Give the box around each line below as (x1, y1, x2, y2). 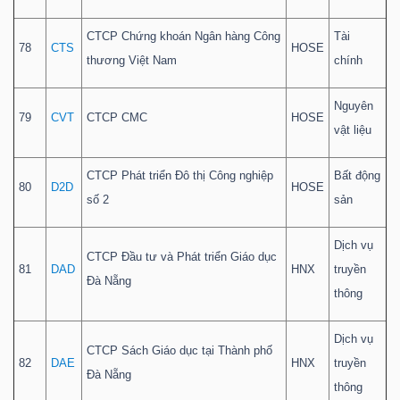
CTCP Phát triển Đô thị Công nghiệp (87, 169, 273, 183)
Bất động (334, 169, 380, 183)
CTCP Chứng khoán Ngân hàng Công (87, 29, 280, 44)
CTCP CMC (87, 111, 147, 125)
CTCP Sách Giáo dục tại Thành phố (87, 344, 272, 358)
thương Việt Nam (87, 54, 177, 68)
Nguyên (334, 99, 373, 113)
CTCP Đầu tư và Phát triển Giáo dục (87, 250, 277, 264)
